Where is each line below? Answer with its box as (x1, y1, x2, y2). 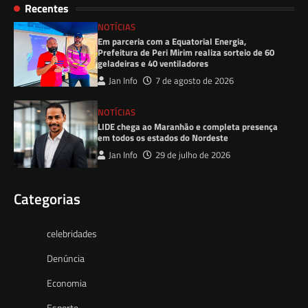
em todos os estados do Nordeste (98, 131, 229, 145)
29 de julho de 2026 (155, 148, 231, 162)
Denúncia (47, 251, 85, 266)
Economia (47, 276, 87, 291)
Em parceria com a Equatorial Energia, (98, 34, 247, 49)
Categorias (14, 188, 80, 210)
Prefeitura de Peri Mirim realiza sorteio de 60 (98, 45, 275, 60)
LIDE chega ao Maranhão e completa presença (98, 120, 278, 134)
